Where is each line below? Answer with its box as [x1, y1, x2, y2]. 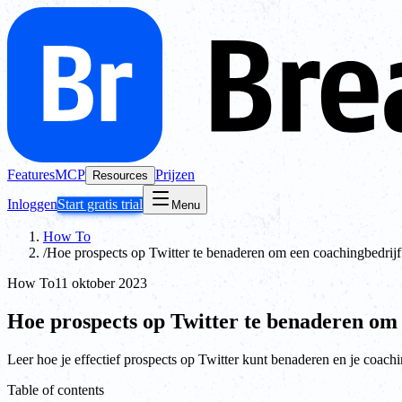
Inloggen [7, 197, 57, 212]
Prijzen [155, 167, 195, 182]
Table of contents [7, 381, 104, 398]
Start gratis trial [57, 197, 143, 212]
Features [7, 167, 55, 182]
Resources [92, 169, 148, 182]
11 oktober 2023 [55, 275, 147, 291]
